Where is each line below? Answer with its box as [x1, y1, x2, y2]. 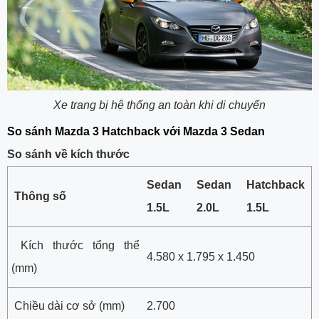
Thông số [11, 189, 66, 202]
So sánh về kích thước [7, 147, 130, 160]
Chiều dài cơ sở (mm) [11, 299, 125, 312]
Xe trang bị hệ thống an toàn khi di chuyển [53, 98, 266, 111]
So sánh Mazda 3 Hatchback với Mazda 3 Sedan [7, 125, 265, 137]
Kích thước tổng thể [11, 239, 140, 251]
